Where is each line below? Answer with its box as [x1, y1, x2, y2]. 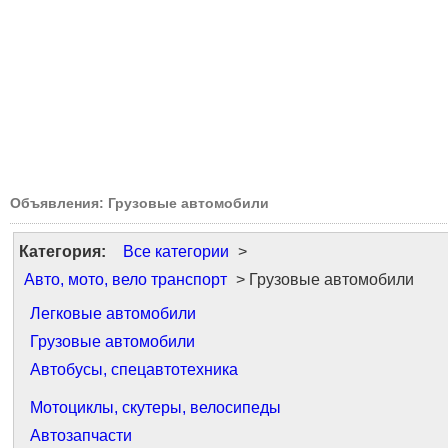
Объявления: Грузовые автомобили [10, 195, 269, 211]
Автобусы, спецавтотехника [30, 361, 238, 378]
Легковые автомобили [30, 305, 196, 322]
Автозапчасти [30, 427, 132, 444]
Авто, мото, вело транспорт [24, 271, 227, 288]
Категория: [19, 243, 106, 260]
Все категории [123, 243, 229, 260]
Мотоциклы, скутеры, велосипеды [30, 399, 281, 416]
